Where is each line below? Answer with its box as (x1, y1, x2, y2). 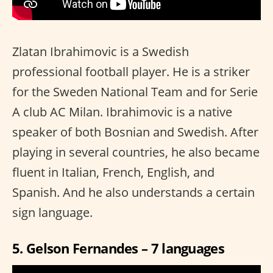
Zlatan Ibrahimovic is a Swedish (12, 43, 189, 60)
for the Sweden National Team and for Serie (12, 83, 258, 100)
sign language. (12, 204, 93, 221)
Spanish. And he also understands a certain (12, 183, 255, 200)
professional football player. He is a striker (12, 63, 250, 80)
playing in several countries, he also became (12, 143, 260, 160)
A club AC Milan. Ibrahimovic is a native (12, 103, 232, 120)
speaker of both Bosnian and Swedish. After (12, 123, 258, 140)
